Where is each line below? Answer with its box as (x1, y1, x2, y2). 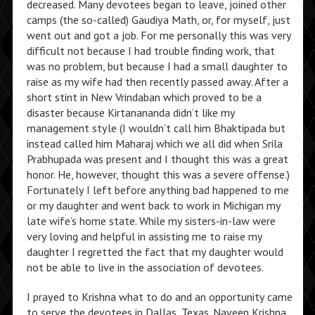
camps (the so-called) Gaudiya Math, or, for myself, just (26, 13, 290, 27)
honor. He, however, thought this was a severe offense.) (26, 167, 290, 181)
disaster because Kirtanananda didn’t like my (26, 105, 235, 120)
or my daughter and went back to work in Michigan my (26, 198, 281, 212)
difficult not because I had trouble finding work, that (26, 44, 275, 58)
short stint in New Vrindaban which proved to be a (26, 90, 262, 104)
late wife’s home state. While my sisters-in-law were (26, 214, 276, 228)
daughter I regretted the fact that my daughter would (26, 245, 283, 259)
